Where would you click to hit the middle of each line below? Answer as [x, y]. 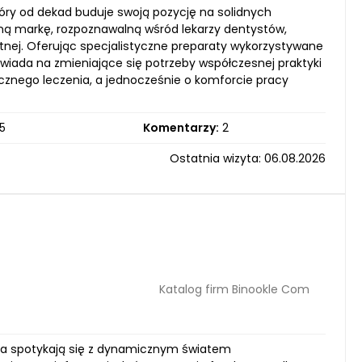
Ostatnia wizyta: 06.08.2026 [248, 158]
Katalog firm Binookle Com [234, 289]
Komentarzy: [181, 128]
